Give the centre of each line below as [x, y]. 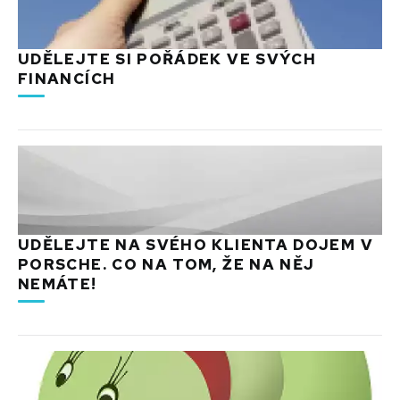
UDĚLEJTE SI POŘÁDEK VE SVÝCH [167, 59]
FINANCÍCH [67, 79]
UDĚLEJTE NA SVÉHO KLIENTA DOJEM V [196, 245]
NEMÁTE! [58, 284]
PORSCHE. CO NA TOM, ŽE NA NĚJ [167, 265]
